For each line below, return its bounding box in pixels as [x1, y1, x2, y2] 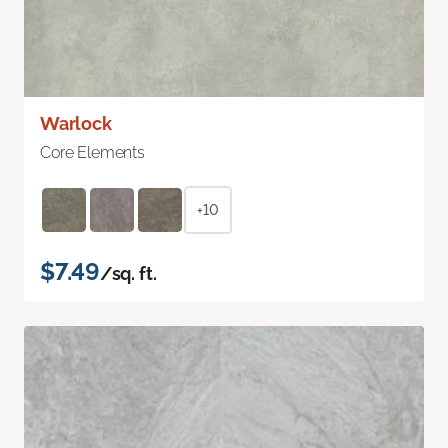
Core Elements [40, 142, 145, 162]
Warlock [40, 112, 112, 134]
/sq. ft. [99, 262, 157, 284]
